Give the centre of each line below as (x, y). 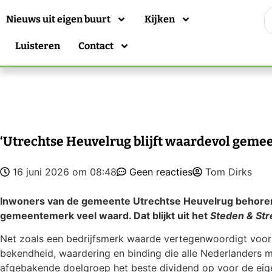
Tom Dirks (229, 172)
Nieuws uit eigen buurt (58, 19)
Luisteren (38, 46)
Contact (96, 46)
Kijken (160, 19)
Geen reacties (161, 172)
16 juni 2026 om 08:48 (65, 172)
